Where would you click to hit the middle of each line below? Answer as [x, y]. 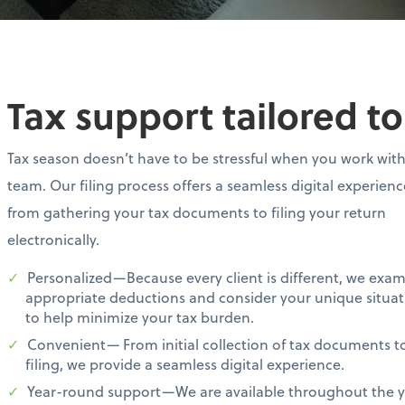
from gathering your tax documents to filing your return [197, 212]
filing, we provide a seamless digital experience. [185, 363]
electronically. [53, 239]
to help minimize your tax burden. [140, 316]
